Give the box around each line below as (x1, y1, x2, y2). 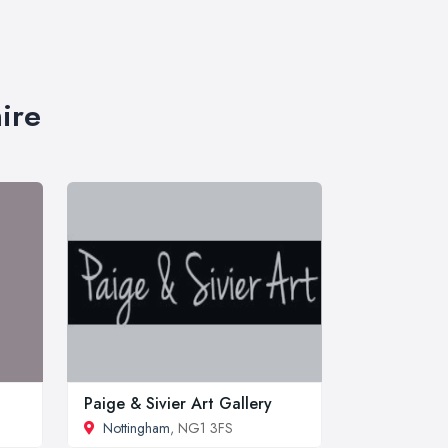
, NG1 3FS (170, 418, 233, 438)
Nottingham (103, 418, 170, 438)
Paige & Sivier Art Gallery (84, 392, 272, 415)
